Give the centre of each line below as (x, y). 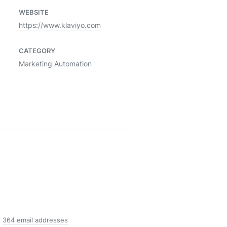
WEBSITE (34, 12)
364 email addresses (35, 220)
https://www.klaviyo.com (60, 25)
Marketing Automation (55, 64)
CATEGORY (37, 51)
